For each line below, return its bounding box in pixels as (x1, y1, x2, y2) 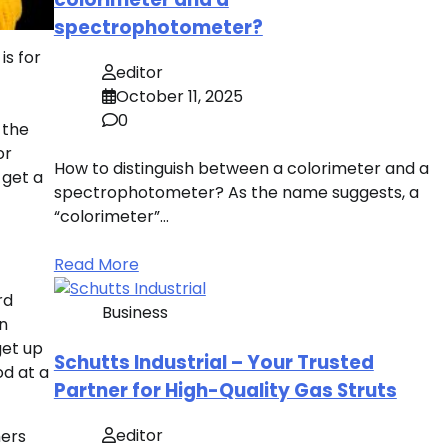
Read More (53, 252, 139, 276)
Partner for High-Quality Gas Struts (53, 376, 397, 404)
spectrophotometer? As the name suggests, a (53, 180, 419, 204)
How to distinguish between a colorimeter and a (53, 156, 429, 180)
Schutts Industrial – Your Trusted (53, 348, 374, 376)
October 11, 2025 (115, 84, 243, 108)
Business (101, 300, 168, 324)
